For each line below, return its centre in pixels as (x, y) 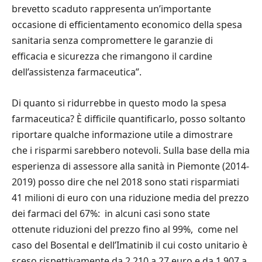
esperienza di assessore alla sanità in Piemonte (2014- (130, 166)
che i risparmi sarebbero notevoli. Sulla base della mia (131, 150)
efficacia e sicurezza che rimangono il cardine (112, 56)
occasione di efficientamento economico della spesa (127, 24)
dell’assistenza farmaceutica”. (77, 72)
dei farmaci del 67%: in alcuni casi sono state (111, 213)
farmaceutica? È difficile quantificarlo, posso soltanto (129, 118)
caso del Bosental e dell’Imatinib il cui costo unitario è (130, 245)
